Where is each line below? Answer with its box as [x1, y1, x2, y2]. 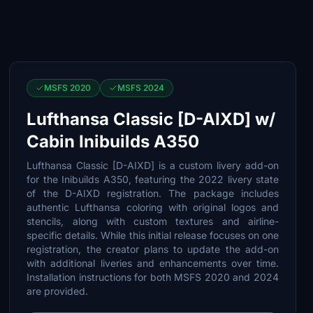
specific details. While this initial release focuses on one [27, 229, 279, 241]
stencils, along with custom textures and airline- [27, 215, 279, 227]
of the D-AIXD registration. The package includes [27, 187, 279, 199]
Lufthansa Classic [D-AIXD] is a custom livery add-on [27, 159, 279, 171]
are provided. [27, 285, 89, 297]
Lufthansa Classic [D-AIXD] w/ [27, 109, 276, 129]
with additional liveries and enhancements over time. [27, 257, 279, 269]
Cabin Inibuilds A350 [27, 131, 200, 152]
